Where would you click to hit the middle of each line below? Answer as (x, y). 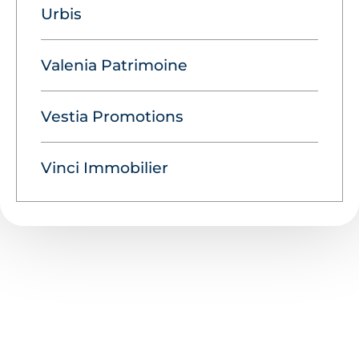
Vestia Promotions (112, 116)
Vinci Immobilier (105, 167)
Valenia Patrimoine (114, 65)
